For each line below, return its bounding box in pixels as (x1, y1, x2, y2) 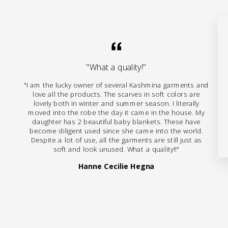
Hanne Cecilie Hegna (78, 161, 155, 171)
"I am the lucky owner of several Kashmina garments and (23, 80, 209, 90)
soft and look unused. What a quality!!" (53, 145, 180, 154)
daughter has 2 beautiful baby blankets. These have (32, 117, 201, 127)
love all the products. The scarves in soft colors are (33, 90, 200, 99)
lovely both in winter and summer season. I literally (33, 99, 199, 108)
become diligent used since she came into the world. (30, 126, 203, 136)
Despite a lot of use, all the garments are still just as (31, 135, 202, 145)
